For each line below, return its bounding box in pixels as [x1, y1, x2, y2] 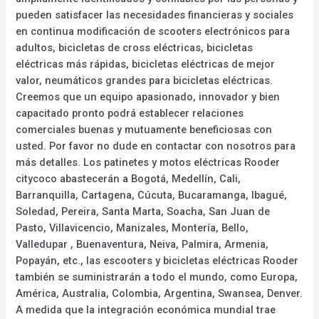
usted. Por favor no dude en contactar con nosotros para [16, 139, 296, 152]
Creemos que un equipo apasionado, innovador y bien [16, 90, 281, 103]
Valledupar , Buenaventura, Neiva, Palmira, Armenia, [16, 237, 269, 251]
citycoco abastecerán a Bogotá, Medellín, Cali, [16, 172, 241, 185]
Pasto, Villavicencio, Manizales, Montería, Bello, [16, 221, 249, 234]
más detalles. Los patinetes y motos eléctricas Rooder [16, 155, 281, 169]
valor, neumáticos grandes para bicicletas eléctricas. [16, 73, 273, 87]
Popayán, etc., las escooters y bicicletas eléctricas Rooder [16, 253, 299, 267]
